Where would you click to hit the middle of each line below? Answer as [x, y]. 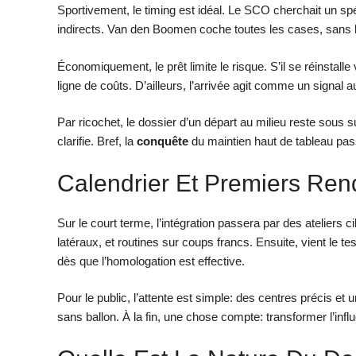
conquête [163, 141]
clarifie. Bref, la [97, 141]
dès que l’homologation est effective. [151, 261]
